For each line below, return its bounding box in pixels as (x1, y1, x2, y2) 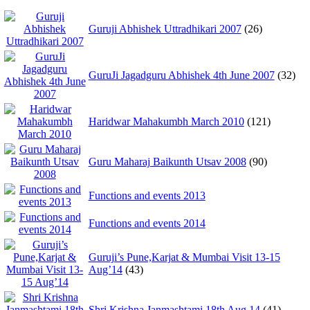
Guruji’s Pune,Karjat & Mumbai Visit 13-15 (88, 250, 280, 263)
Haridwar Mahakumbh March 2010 (88, 115, 244, 127)
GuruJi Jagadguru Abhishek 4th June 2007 (88, 69, 275, 81)
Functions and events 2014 (88, 217, 206, 229)
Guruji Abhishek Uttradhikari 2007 (88, 22, 241, 35)
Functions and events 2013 (88, 189, 206, 201)
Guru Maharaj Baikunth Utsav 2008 (88, 155, 246, 167)
